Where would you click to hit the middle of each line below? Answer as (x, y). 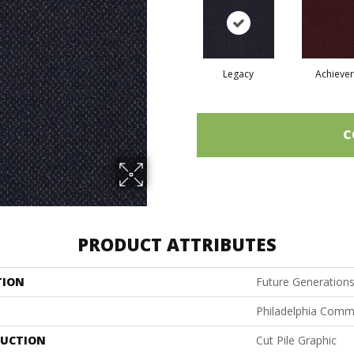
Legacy (238, 73)
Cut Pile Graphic (296, 340)
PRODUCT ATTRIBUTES (177, 244)
